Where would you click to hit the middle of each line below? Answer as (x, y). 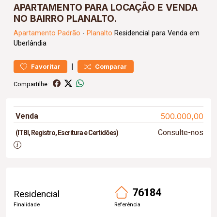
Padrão (69, 33)
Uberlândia (30, 43)
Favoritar (46, 67)
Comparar (111, 67)
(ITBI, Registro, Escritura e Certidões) (67, 133)
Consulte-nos (180, 132)
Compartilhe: (31, 84)
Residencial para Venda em (156, 33)
